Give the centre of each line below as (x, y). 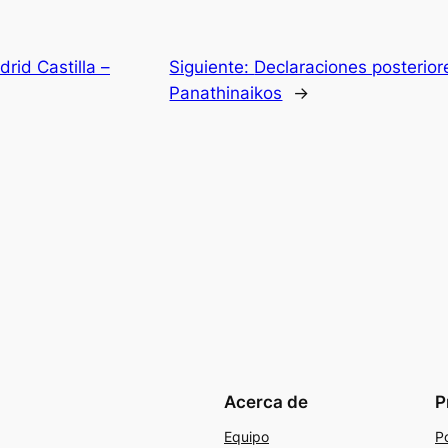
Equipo (246, 437)
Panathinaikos (226, 93)
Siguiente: (212, 67)
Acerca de (266, 402)
